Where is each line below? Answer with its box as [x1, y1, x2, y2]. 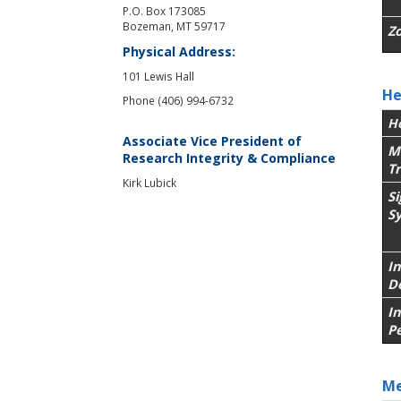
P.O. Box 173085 [123, 3, 206, 18]
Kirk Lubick [123, 175, 176, 190]
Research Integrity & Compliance [123, 149, 336, 166]
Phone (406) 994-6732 [123, 92, 234, 107]
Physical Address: [123, 42, 235, 60]
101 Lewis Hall [123, 68, 194, 83]
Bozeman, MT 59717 [123, 18, 226, 33]
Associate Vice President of [123, 132, 302, 149]
